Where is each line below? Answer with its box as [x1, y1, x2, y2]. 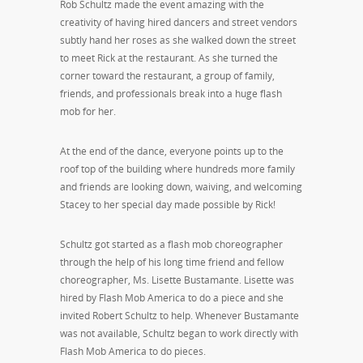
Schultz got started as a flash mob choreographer [60, 237, 283, 251]
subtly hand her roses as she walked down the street [60, 32, 296, 47]
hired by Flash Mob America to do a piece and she [60, 290, 284, 305]
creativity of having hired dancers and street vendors [60, 15, 297, 29]
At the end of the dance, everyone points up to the [60, 143, 284, 158]
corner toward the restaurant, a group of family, [60, 68, 275, 83]
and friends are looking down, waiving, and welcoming [60, 179, 302, 194]
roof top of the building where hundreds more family [60, 161, 295, 176]
